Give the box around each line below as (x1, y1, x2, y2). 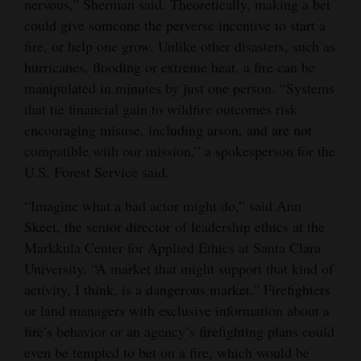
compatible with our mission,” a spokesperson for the (24, 140, 335, 160)
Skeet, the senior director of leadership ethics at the (24, 216, 325, 236)
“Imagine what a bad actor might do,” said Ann (24, 195, 301, 215)
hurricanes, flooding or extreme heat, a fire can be (24, 56, 315, 77)
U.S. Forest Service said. (24, 161, 169, 181)
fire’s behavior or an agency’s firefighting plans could (24, 321, 334, 341)
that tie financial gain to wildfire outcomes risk (24, 98, 297, 118)
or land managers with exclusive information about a (24, 300, 330, 320)
